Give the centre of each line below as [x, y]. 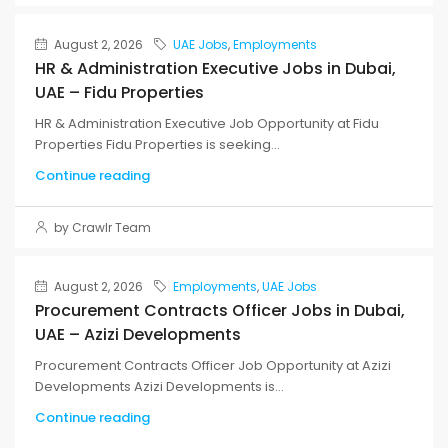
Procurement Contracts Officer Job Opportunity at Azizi [213, 366]
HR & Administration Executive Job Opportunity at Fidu [207, 124]
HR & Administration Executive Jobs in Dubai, [215, 69]
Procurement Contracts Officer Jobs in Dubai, [220, 311]
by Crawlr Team [101, 228]
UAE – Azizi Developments [138, 335]
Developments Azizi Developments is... [159, 387]
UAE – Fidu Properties [119, 93]
